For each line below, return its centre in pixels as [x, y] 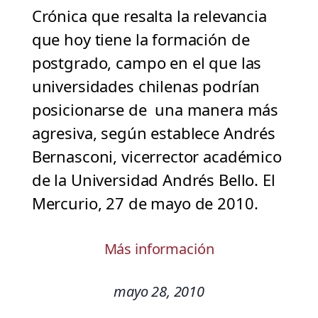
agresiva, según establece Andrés [153, 133]
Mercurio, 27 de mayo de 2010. [145, 203]
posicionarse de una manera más [155, 110]
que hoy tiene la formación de [141, 39]
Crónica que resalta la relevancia [149, 16]
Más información [159, 249]
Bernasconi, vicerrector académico [157, 157]
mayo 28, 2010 [159, 292]
